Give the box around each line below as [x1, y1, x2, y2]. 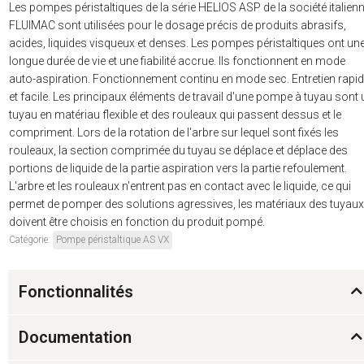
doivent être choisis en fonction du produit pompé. [9, 215, 265, 229]
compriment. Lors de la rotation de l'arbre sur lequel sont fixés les [9, 126, 339, 140]
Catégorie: [9, 234, 53, 246]
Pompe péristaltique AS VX [56, 234, 169, 246]
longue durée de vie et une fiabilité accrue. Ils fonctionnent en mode [9, 54, 345, 68]
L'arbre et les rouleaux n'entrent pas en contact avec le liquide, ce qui [9, 180, 351, 193]
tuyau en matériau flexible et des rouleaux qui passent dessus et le [9, 108, 341, 122]
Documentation [19, 327, 132, 348]
